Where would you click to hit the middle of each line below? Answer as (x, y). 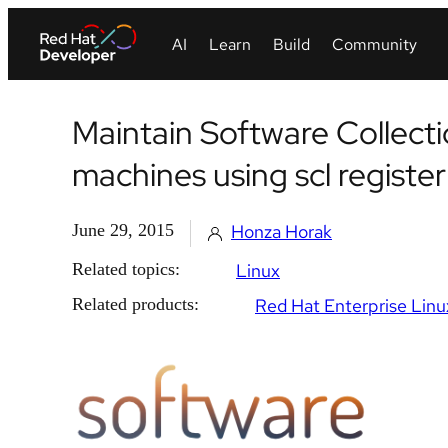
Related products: (135, 304)
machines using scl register (259, 174)
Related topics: (126, 269)
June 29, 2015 (123, 230)
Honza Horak (281, 231)
